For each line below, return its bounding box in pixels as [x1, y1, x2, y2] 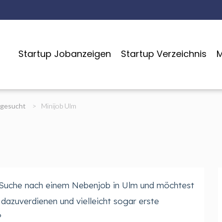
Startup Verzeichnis [120, 48, 207, 60]
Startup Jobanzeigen [18, 48, 111, 60]
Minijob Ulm [41, 102, 76, 110]
